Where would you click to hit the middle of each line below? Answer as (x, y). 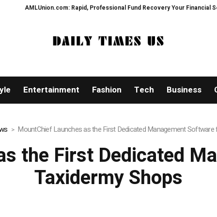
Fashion (107, 90)
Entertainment (51, 90)
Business (184, 90)
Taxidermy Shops (108, 178)
